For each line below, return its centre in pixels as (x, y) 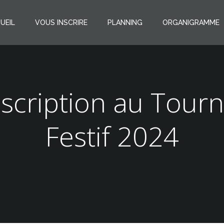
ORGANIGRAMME (191, 22)
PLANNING (125, 22)
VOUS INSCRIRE (61, 22)
